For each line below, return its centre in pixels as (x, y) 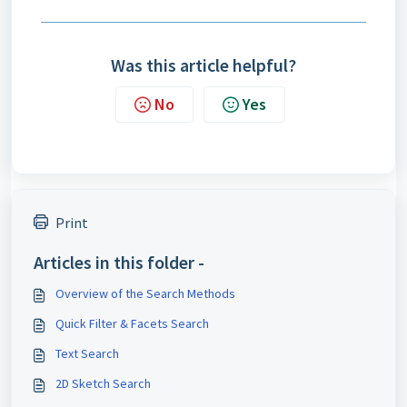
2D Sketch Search (103, 383)
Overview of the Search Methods (145, 293)
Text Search (87, 353)
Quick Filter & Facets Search (132, 323)
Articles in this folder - (119, 262)
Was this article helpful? (203, 65)
